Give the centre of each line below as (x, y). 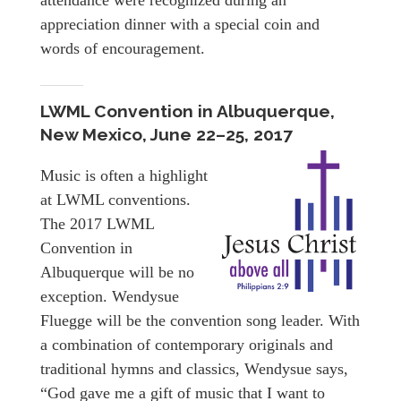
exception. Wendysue (110, 297)
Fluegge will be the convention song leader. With (200, 321)
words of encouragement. (123, 49)
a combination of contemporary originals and (187, 345)
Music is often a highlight (124, 176)
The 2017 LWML (97, 224)
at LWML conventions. (115, 200)
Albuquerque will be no (117, 273)
